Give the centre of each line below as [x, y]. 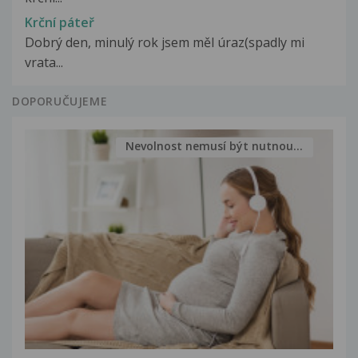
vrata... [44, 62]
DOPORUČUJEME [60, 101]
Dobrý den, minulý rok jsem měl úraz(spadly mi [165, 42]
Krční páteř [60, 22]
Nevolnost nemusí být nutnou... [215, 146]
